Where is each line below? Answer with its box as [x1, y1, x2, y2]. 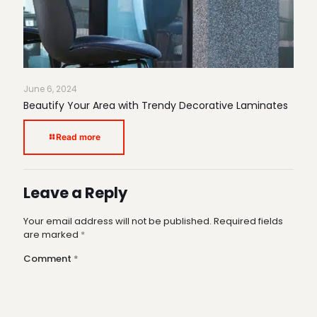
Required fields [214, 214, 283, 228]
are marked [23, 227, 81, 241]
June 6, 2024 [23, 82, 77, 95]
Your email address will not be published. [23, 214, 212, 228]
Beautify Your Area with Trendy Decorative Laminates [23, 98, 288, 113]
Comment [23, 251, 74, 265]
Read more [56, 131, 100, 142]
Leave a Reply [23, 182, 127, 203]
